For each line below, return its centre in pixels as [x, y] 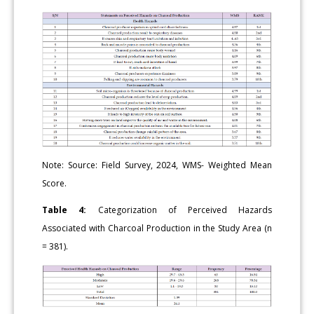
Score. [55, 183]
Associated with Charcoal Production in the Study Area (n [157, 228]
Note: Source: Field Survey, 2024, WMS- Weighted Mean [157, 165]
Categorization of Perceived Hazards [179, 210]
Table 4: [64, 210]
